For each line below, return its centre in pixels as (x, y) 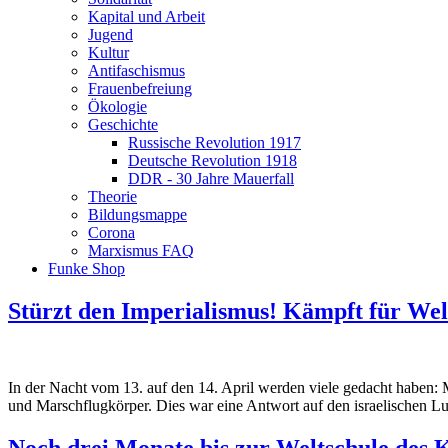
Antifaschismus (136, 70)
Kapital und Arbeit (146, 16)
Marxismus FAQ (141, 250)
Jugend (110, 34)
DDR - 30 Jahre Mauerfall (211, 178)
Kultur (108, 52)
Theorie (112, 196)
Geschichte (123, 124)
